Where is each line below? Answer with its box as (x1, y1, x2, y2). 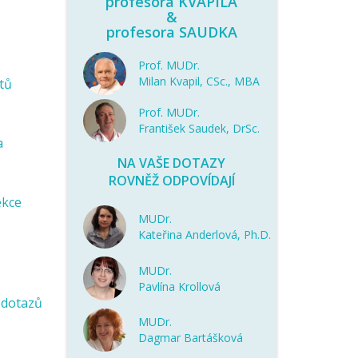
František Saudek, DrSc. (137, 121, 260, 137)
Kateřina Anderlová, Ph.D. (137, 227, 271, 243)
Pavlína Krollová (137, 278, 221, 294)
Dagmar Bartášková (137, 329, 243, 345)
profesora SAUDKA (105, 22, 237, 42)
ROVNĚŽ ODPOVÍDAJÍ (108, 172, 235, 190)
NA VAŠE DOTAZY (117, 154, 226, 173)
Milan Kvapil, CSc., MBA (137, 74, 260, 89)
